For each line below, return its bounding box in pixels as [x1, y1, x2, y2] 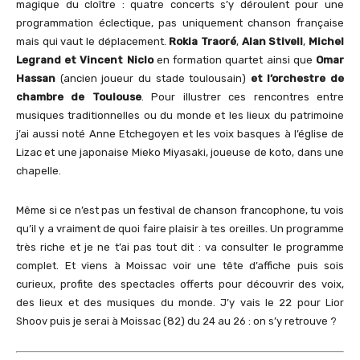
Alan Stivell [241, 35, 304, 47]
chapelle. [16, 164, 61, 177]
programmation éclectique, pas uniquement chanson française [16, 16, 344, 29]
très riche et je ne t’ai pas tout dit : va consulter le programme [16, 240, 344, 253]
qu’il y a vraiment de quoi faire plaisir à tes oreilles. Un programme [16, 222, 344, 235]
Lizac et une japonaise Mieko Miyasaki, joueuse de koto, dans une [16, 145, 344, 158]
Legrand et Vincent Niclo [16, 53, 153, 66]
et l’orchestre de [246, 72, 344, 84]
